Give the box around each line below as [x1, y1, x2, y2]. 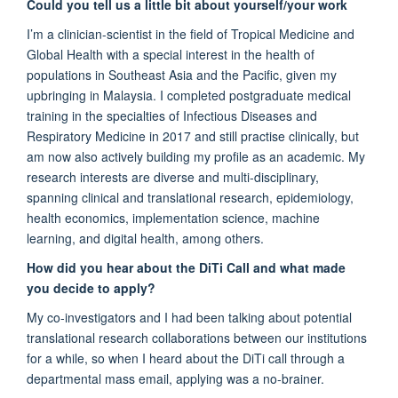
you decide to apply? [27, 278, 155, 297]
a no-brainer [252, 369, 321, 387]
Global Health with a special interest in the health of [27, 44, 314, 63]
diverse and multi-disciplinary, [150, 167, 319, 186]
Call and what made [223, 258, 346, 276]
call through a [265, 348, 345, 367]
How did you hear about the [27, 258, 199, 276]
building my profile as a [143, 147, 276, 165]
